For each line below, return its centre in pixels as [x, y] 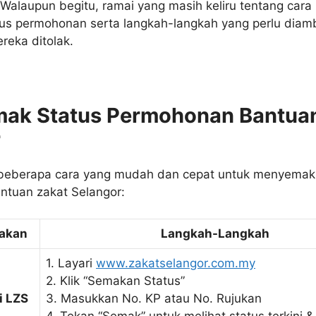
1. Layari [71, 263]
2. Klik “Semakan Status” [115, 281]
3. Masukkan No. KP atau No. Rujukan [154, 299]
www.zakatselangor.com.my [176, 263]
